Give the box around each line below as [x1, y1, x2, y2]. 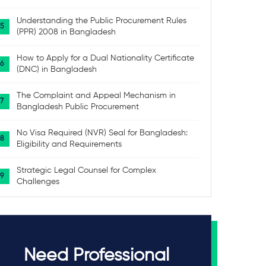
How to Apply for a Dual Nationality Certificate [17, 54, 195, 62]
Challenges [17, 178, 60, 186]
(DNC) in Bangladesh [17, 65, 97, 74]
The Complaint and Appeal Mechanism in [17, 91, 176, 100]
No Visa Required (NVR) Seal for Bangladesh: [17, 129, 188, 137]
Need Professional [24, 247, 170, 265]
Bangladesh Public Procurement [17, 103, 140, 111]
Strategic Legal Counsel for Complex [17, 166, 157, 175]
